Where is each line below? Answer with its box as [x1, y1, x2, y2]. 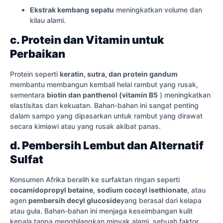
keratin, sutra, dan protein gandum [60, 69, 178, 78]
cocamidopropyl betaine [10, 186, 93, 195]
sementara [10, 90, 47, 99]
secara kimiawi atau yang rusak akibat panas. [10, 121, 161, 130]
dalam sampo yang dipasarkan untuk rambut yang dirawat [10, 111, 203, 120]
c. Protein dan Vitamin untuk [10, 33, 164, 46]
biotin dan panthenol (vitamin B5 [47, 90, 158, 99]
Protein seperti [10, 69, 60, 78]
